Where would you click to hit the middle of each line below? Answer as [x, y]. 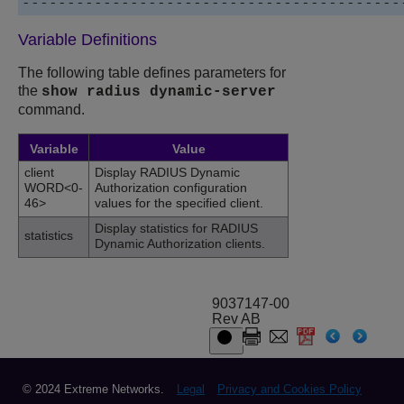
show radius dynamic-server [159, 92]
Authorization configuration [171, 187]
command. [51, 109]
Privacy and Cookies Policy [289, 389]
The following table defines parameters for [152, 72]
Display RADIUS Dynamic [167, 172]
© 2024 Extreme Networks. [93, 389]
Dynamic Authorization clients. [180, 243]
